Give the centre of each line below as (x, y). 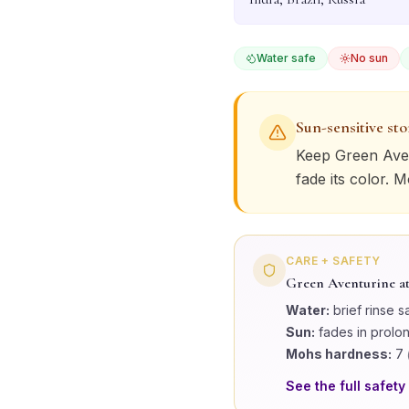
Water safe (286, 58)
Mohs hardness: (339, 354)
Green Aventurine (341, 283)
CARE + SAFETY (333, 261)
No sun (369, 58)
